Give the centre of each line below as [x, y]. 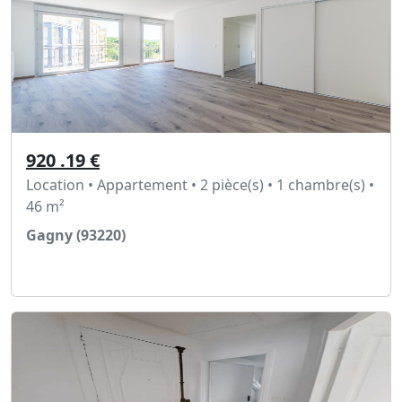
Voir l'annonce [92, 272]
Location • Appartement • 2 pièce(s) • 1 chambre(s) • [200, 185]
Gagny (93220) [76, 235]
